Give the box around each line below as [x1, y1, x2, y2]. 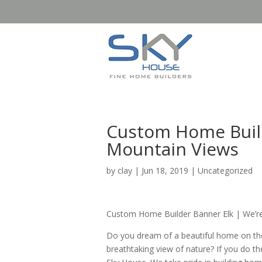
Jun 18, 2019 [142, 165, 188, 176]
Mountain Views [106, 137, 239, 161]
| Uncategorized [188, 165, 253, 176]
